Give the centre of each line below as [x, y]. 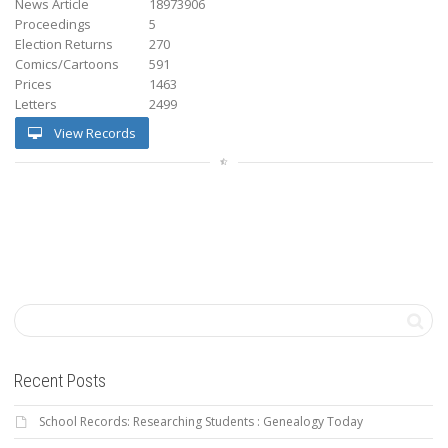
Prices [33, 83]
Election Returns [64, 43]
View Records [93, 132]
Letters [36, 103]
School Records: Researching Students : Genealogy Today [201, 421]
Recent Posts [60, 380]
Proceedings [53, 23]
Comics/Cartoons [67, 63]
